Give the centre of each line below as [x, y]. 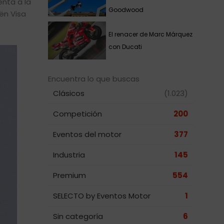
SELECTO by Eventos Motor [102, 196]
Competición [77, 114]
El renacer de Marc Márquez [150, 34]
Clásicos [69, 93]
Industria [69, 155]
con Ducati [125, 46]
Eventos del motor [87, 134]
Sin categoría [78, 216]
